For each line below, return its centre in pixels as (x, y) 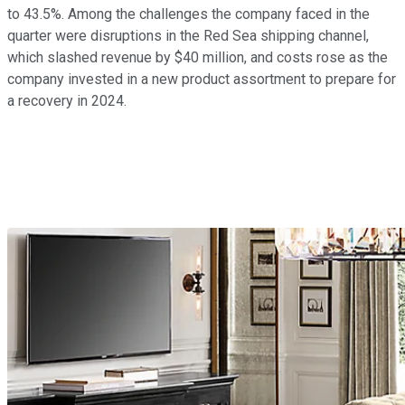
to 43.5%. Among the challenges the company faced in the (188, 14)
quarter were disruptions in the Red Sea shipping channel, (188, 35)
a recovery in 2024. (67, 100)
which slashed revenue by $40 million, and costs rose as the (198, 57)
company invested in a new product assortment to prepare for (202, 79)
